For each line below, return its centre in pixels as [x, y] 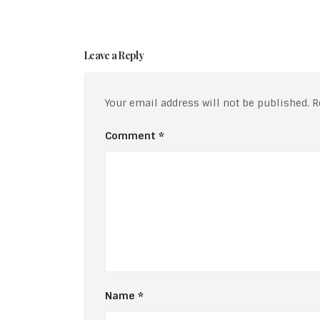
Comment [132, 136]
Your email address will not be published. [207, 103]
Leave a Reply [114, 56]
